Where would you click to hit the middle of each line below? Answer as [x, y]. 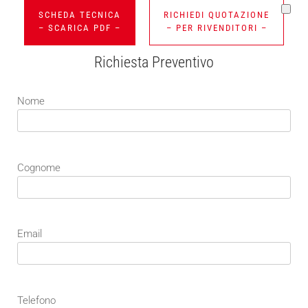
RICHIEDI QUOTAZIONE [217, 14]
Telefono [36, 300]
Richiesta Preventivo [154, 62]
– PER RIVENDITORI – [217, 27]
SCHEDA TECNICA [80, 14]
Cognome [38, 167]
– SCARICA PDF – [80, 27]
